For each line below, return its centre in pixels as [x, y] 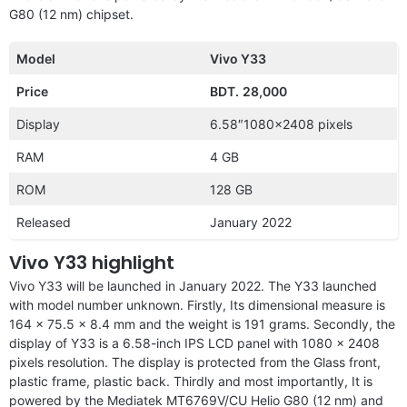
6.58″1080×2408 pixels [281, 124]
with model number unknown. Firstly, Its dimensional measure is [197, 304]
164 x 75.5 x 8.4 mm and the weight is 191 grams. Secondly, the [202, 323]
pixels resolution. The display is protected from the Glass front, [195, 362]
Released [44, 222]
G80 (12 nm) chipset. [71, 14]
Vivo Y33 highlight [92, 262]
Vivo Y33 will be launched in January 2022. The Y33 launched [193, 285]
